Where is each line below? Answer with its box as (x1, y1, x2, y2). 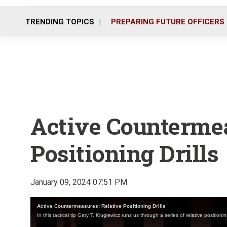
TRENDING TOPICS (25, 17, 94, 26)
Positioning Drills (30, 138, 218, 168)
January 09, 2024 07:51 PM (30, 177, 127, 187)
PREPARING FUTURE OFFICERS (111, 17, 224, 26)
